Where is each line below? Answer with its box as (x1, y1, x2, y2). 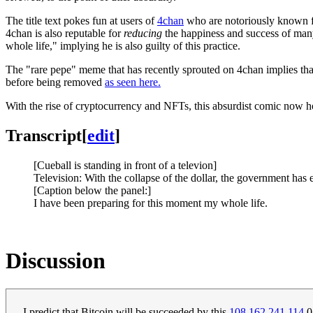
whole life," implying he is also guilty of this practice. (6, 39, 240, 52)
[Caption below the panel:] (34, 184, 151, 196)
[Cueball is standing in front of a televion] (34, 159, 217, 171)
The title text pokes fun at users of (6, 14, 157, 27)
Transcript (6, 126, 82, 145)
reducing (124, 27, 162, 39)
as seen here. (105, 75, 161, 88)
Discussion (6, 247, 105, 273)
